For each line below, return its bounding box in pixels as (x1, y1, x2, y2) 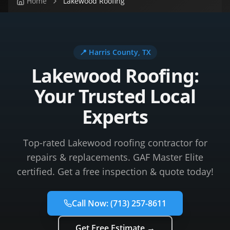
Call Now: (72, 198, 110, 209)
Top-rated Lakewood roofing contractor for (23, 137, 207, 149)
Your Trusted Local (34, 84, 196, 109)
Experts (82, 104, 148, 129)
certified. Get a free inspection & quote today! (16, 165, 214, 178)
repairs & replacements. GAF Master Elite (27, 151, 203, 163)
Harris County (88, 47, 138, 57)
